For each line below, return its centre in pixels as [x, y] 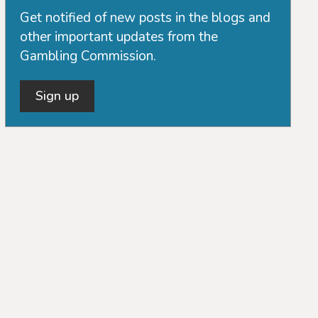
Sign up [57, 96]
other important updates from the [119, 37]
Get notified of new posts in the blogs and [146, 18]
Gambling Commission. [88, 56]
